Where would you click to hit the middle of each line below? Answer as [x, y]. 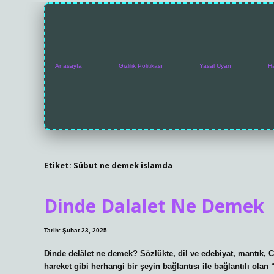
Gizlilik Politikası [141, 66]
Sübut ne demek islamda [123, 165]
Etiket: [59, 165]
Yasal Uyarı [215, 66]
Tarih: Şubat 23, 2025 [76, 231]
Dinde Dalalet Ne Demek [154, 206]
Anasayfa [68, 66]
